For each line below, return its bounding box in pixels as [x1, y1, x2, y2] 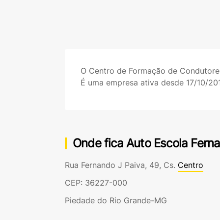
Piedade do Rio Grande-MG [65, 195, 167, 205]
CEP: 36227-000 [65, 178, 127, 188]
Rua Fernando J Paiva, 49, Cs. [65, 160, 178, 170]
